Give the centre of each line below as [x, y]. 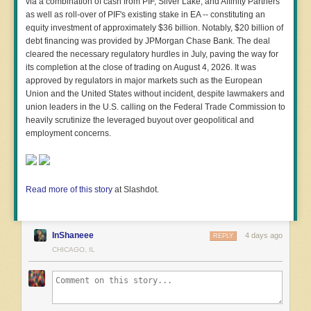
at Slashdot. [136, 189]
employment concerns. [68, 133]
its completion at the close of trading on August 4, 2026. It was [141, 67]
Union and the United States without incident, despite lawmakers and [155, 93]
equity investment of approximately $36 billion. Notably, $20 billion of [154, 27]
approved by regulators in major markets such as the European [144, 80]
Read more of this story [69, 189]
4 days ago [264, 235]
